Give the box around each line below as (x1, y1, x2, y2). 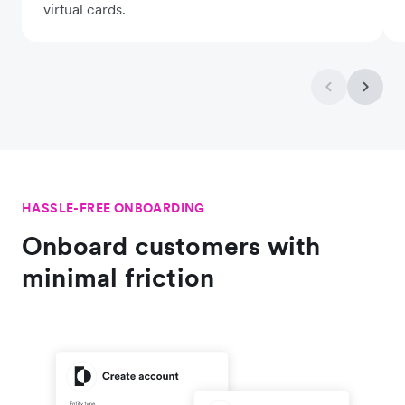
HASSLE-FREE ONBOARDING (22, 199, 205, 216)
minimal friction (22, 260, 215, 294)
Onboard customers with (22, 229, 321, 262)
